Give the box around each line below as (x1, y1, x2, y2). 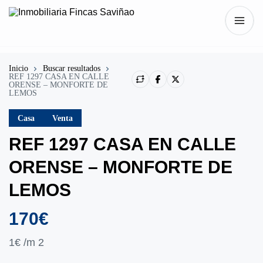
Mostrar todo (166, 248, 214, 259)
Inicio (9, 64, 28, 73)
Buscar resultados (43, 64, 100, 73)
